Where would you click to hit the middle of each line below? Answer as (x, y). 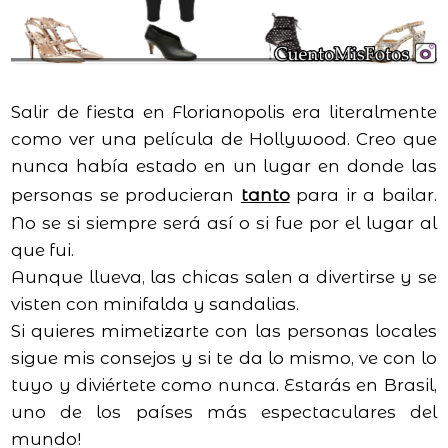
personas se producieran (126, 194)
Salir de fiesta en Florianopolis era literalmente (224, 111)
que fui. (43, 249)
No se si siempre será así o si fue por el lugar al (224, 222)
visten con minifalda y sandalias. (155, 303)
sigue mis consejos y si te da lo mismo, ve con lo (224, 357)
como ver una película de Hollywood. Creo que (224, 138)
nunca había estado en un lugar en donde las (224, 165)
